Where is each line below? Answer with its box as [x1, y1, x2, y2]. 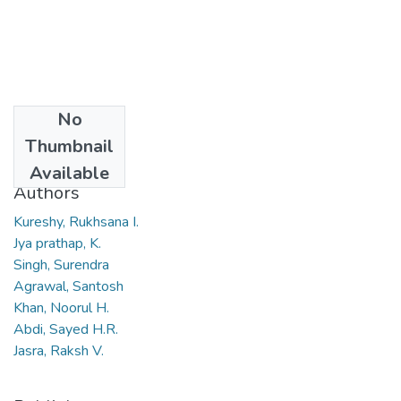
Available [30, 160, 109, 185]
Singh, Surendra [13, 254, 109, 275]
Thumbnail [25, 133, 114, 158]
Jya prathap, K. [13, 233, 101, 253]
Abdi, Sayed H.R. [13, 319, 118, 339]
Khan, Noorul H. [13, 297, 109, 318]
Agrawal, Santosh [13, 276, 124, 296]
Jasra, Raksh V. [13, 340, 104, 361]
